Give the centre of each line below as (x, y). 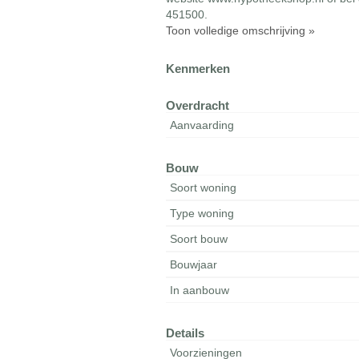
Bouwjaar (194, 264)
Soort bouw (199, 239)
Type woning (202, 213)
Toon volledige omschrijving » (241, 30)
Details (186, 333)
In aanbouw (200, 290)
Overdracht (198, 105)
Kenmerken (198, 69)
